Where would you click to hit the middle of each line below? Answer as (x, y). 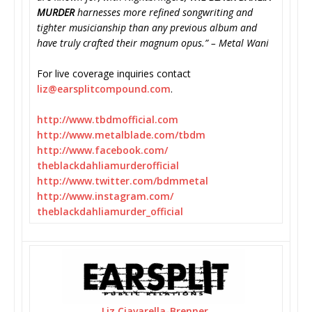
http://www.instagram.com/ (105, 196)
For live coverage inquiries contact (114, 73)
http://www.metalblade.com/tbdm (121, 134)
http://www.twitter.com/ (97, 180)
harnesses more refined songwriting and (164, 12)
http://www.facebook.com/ (102, 150)
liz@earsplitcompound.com (104, 88)
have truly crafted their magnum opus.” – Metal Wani (153, 42)
